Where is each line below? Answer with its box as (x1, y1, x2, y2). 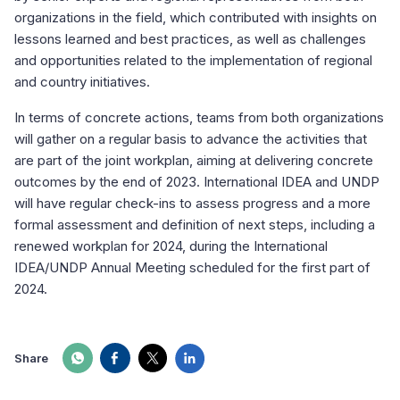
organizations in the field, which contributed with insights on (14, 9, 377, 27)
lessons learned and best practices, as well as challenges (14, 30, 366, 48)
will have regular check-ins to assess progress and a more (14, 195, 371, 212)
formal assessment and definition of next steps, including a (14, 216, 375, 234)
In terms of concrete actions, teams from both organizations (14, 109, 384, 127)
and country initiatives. (14, 73, 154, 91)
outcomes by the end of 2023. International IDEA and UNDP (14, 173, 379, 191)
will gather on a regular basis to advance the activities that (14, 130, 367, 148)
